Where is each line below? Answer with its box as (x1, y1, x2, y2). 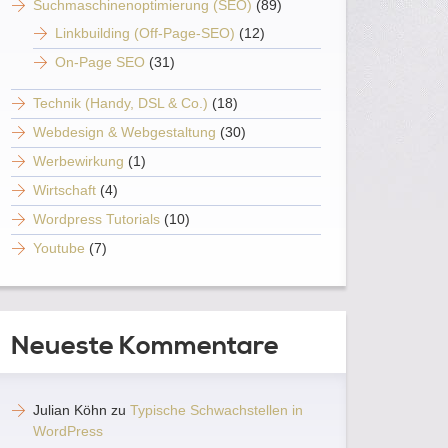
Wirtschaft (33, 182, 96, 198)
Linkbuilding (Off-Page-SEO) (55, 25, 235, 41)
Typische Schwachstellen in (130, 402, 303, 418)
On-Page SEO (55, 54, 145, 70)
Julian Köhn (33, 402, 107, 418)
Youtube (33, 240, 85, 256)
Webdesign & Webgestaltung (33, 124, 216, 140)
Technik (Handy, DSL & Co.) (33, 95, 208, 111)
